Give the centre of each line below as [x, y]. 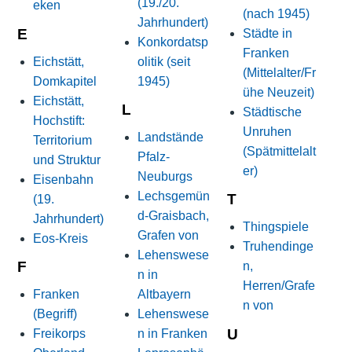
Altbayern [165, 295]
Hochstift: [59, 120]
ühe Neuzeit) [278, 92]
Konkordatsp [173, 42]
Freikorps [59, 334]
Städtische [272, 112]
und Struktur [66, 159]
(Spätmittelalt [279, 151]
